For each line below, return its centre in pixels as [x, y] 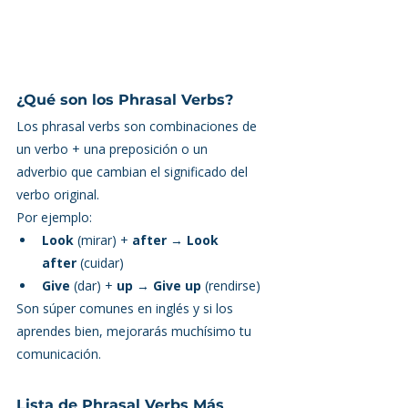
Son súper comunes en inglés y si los [127, 308]
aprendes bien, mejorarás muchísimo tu [136, 331]
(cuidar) [100, 262]
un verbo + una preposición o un [114, 148]
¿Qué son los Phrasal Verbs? [125, 99]
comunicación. [59, 353]
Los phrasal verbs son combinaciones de [138, 126]
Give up [177, 285]
